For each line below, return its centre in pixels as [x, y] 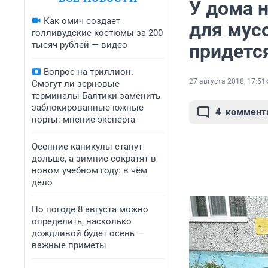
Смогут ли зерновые [76, 84]
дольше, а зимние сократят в [94, 159]
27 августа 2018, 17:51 [227, 82]
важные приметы [69, 245]
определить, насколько [82, 221]
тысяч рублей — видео [80, 45]
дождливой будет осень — [88, 233]
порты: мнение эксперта [83, 120]
